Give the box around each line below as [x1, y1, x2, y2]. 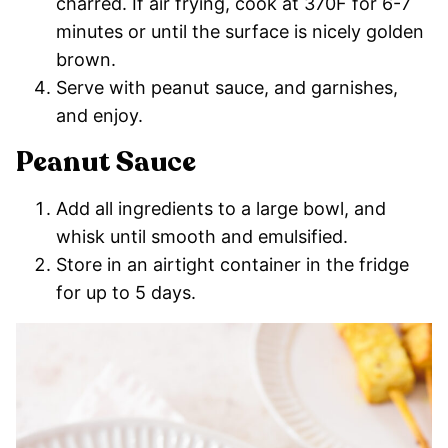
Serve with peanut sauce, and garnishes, [56, 77, 398, 99]
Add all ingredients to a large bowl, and [56, 198, 386, 220]
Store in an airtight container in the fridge [56, 254, 409, 276]
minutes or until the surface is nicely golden [56, 21, 424, 43]
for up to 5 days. [56, 282, 196, 304]
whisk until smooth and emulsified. [56, 226, 348, 248]
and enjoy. [56, 105, 143, 127]
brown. [56, 49, 116, 71]
